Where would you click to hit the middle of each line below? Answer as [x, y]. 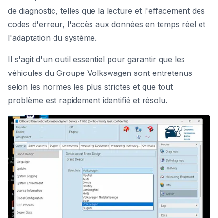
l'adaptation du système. [52, 38]
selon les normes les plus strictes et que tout [90, 87]
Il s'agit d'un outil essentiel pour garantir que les [96, 59]
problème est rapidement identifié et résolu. [88, 100]
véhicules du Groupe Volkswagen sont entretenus [100, 73]
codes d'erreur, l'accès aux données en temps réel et [107, 24]
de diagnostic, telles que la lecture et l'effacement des [106, 11]
